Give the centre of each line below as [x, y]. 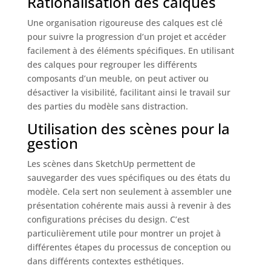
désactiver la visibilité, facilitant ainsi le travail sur [129, 92]
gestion [52, 143]
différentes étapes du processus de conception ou [129, 247]
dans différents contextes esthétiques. [105, 261]
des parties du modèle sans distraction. [107, 106]
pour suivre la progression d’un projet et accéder [126, 36]
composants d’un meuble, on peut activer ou [118, 78]
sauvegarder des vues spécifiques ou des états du [129, 177]
